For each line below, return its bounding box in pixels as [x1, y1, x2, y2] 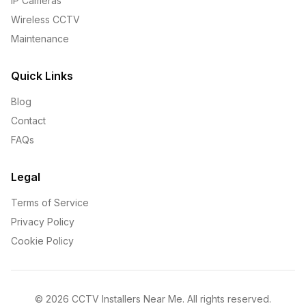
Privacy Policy [11, 216, 74, 228]
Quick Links [11, 69, 73, 83]
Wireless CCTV [11, 14, 80, 26]
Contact [11, 115, 46, 127]
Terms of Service [11, 197, 89, 209]
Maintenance [11, 33, 69, 45]
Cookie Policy [11, 235, 74, 247]
